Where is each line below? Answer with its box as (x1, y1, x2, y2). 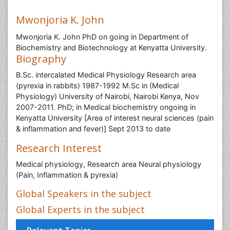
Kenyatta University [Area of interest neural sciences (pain (16, 113, 214, 122)
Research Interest (16, 141, 102, 155)
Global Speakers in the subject (16, 187, 151, 200)
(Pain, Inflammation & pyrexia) (16, 170, 118, 179)
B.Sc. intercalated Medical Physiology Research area (16, 70, 196, 79)
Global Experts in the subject (16, 203, 145, 216)
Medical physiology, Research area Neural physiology (16, 160, 201, 168)
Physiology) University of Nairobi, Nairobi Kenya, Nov (16, 92, 199, 101)
